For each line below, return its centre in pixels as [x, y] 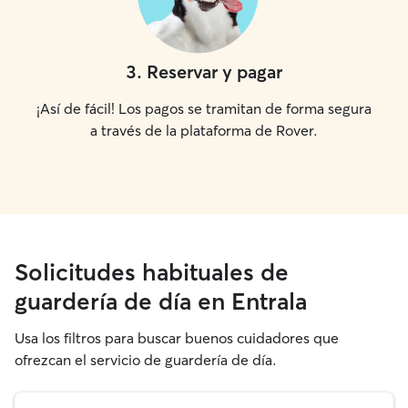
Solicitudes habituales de [152, 272]
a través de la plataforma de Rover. [204, 130]
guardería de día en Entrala [161, 301]
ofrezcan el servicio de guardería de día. [146, 360]
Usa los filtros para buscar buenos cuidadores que [177, 338]
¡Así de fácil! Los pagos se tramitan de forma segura [204, 108]
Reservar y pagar [214, 71]
